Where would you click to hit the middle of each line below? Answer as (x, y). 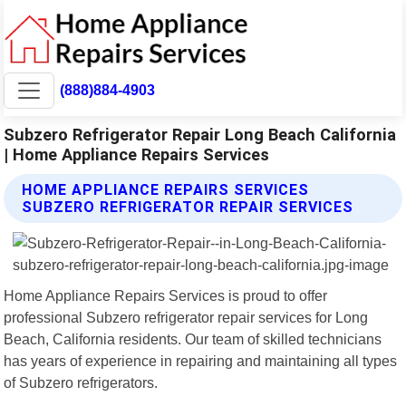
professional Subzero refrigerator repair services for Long (186, 317)
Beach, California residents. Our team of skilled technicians (193, 338)
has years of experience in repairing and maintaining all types (201, 360)
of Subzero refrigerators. (81, 382)
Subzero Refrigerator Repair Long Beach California (200, 134)
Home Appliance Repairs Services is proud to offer (166, 295)
